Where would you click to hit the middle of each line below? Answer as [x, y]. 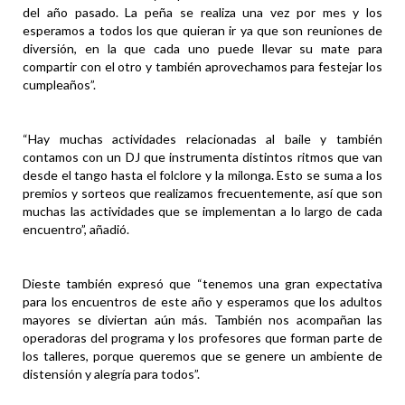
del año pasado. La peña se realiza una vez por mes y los [202, 13]
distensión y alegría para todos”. [111, 374]
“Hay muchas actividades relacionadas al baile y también [202, 139]
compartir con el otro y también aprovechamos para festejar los [202, 67]
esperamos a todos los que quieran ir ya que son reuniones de [202, 31]
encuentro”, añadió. [76, 230]
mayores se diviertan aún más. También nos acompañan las [202, 320]
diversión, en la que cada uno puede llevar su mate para [202, 49]
